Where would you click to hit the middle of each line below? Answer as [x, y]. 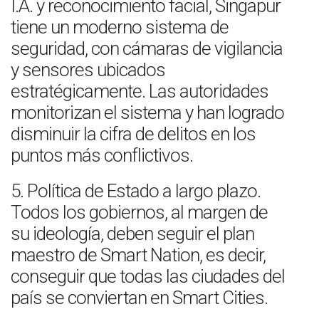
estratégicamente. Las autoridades [140, 91]
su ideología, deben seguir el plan [132, 234]
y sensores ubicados [88, 70]
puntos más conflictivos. [102, 155]
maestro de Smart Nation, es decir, [138, 255]
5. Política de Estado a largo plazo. [136, 191]
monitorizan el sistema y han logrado [147, 113]
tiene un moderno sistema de [120, 27]
